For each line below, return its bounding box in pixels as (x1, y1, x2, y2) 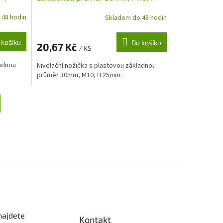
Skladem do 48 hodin (105, 12, 167, 23)
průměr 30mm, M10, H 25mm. (36, 70, 122, 80)
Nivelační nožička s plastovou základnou (36, 61, 156, 71)
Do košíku (131, 38, 161, 47)
